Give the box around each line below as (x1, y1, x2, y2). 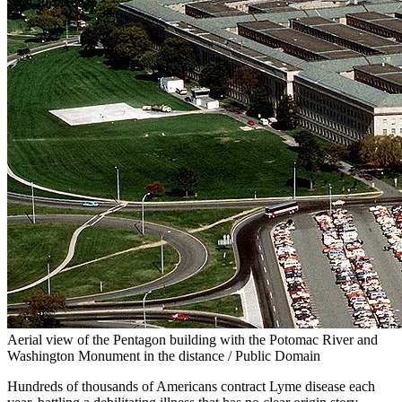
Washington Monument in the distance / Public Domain (7, 347, 320, 363)
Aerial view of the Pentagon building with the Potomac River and (7, 331, 378, 347)
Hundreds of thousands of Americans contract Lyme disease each (7, 378, 375, 394)
